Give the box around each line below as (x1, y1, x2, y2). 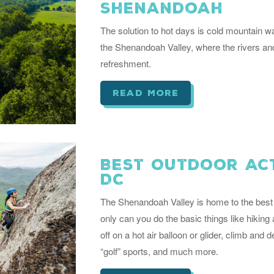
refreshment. (100, 57, 151, 70)
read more (113, 87, 179, 99)
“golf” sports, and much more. (100, 245, 218, 257)
